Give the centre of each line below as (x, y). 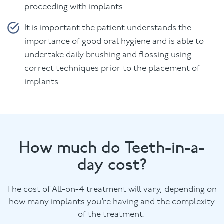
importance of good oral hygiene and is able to (114, 41)
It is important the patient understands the (108, 28)
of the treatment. (112, 214)
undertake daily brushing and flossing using (108, 55)
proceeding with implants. (75, 7)
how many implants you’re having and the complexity (112, 202)
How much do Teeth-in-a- (112, 147)
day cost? (112, 164)
